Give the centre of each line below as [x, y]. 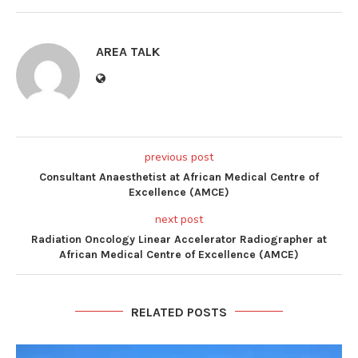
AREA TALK [128, 51]
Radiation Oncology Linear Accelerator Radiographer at [179, 239]
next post [179, 219]
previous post [179, 157]
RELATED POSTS [179, 312]
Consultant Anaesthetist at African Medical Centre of [179, 177]
